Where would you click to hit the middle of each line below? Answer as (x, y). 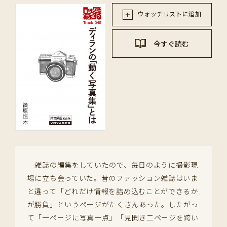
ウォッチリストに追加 (168, 14)
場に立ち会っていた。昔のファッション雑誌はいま (112, 178)
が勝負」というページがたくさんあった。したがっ (113, 204)
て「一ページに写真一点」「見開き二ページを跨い (113, 218)
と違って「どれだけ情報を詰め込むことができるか (112, 191)
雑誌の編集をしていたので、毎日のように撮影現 (112, 165)
